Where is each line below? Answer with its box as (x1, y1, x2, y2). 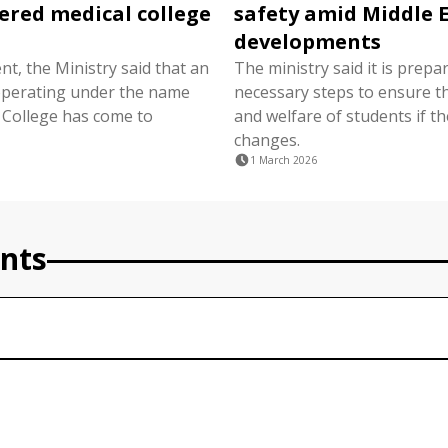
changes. (234, 129, 300, 151)
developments (234, 28, 381, 55)
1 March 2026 (250, 153, 317, 167)
